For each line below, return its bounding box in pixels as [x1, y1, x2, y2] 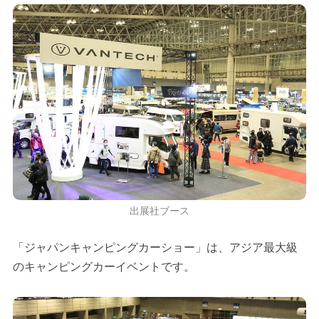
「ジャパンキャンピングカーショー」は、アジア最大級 [12, 241, 298, 253]
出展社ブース [130, 204, 189, 216]
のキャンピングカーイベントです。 [12, 260, 195, 273]
